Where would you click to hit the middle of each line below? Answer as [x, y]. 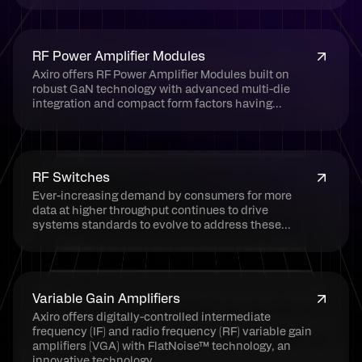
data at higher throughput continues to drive [150, 211]
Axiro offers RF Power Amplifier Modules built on [161, 75]
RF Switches [71, 178]
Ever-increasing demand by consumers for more [162, 196]
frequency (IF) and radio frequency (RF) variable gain [172, 332]
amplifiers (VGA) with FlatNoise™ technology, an [162, 347]
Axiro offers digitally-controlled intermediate [152, 318]
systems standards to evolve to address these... [162, 225]
